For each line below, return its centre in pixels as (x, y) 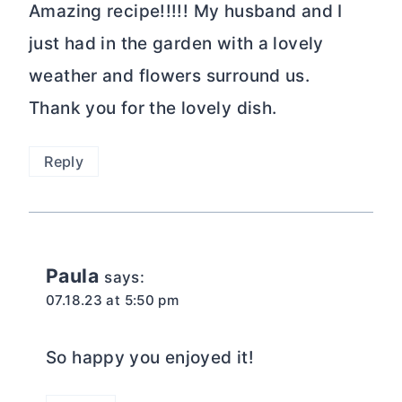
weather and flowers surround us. (170, 76)
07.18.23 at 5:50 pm (113, 300)
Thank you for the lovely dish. (153, 109)
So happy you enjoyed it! (150, 357)
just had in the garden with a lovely (176, 44)
